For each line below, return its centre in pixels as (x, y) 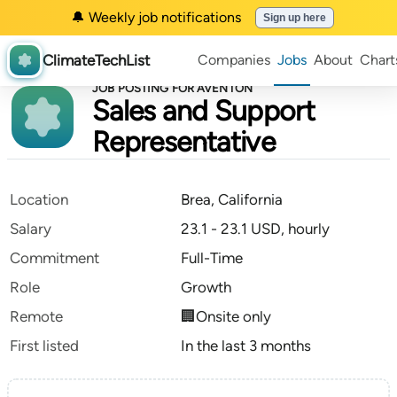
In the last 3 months (246, 346)
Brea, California (232, 199)
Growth (206, 287)
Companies (234, 60)
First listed (44, 346)
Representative (184, 142)
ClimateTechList (96, 60)
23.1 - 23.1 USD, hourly (255, 229)
